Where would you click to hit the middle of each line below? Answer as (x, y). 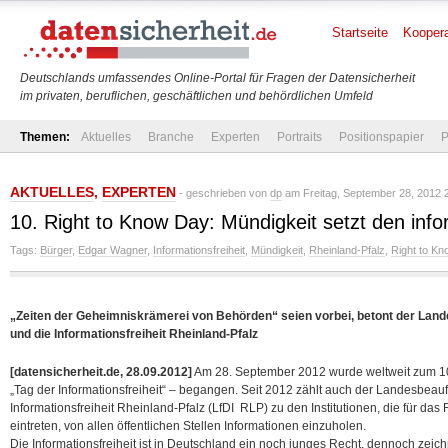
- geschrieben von (223, 193)
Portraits (299, 137)
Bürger (56, 250)
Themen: (45, 137)
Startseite (360, 32)
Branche (171, 137)
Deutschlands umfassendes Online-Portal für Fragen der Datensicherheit (217, 78)
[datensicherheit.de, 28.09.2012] (101, 372)
